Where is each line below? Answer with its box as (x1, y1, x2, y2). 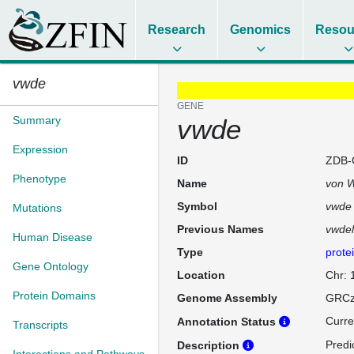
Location (177, 269, 225, 281)
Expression (13, 143, 68, 156)
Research (148, 23, 206, 36)
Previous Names (177, 223, 264, 235)
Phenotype (13, 172, 66, 185)
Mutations (13, 201, 62, 214)
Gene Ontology (13, 260, 88, 273)
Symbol (177, 200, 217, 213)
